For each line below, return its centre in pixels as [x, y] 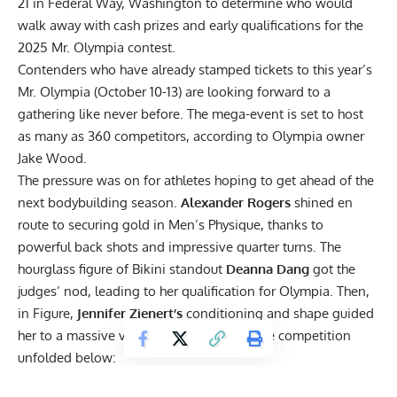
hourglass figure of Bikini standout [122, 269]
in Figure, [47, 314]
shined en [322, 203]
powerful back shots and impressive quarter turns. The [179, 247]
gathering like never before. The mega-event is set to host [191, 114]
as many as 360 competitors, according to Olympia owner [191, 136]
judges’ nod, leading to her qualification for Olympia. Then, [194, 292]
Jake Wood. [54, 159]
